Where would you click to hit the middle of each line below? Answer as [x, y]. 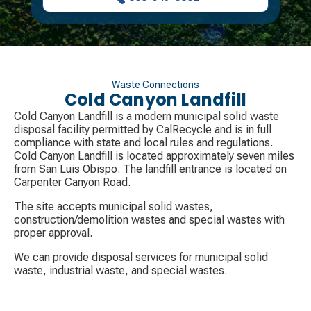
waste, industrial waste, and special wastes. [120, 271]
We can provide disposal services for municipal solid [141, 258]
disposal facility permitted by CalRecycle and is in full [143, 130]
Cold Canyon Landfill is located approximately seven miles [154, 156]
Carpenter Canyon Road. [72, 183]
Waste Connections [155, 85]
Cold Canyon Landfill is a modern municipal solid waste [146, 117]
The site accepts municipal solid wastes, [114, 207]
